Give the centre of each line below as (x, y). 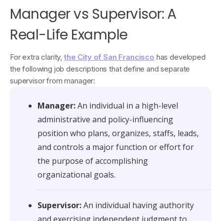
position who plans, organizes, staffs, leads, (118, 133)
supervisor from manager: (53, 81)
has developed (180, 57)
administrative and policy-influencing (105, 119)
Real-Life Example (69, 35)
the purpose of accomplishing (93, 161)
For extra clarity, (37, 57)
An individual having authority (138, 205)
